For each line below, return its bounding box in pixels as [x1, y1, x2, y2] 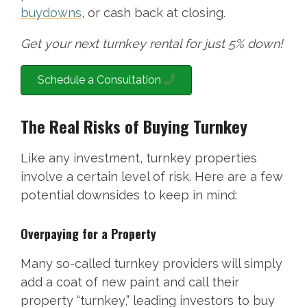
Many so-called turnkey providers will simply [21, 256, 282, 271]
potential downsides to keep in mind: [21, 188, 237, 203]
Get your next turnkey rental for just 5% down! [21, 36, 283, 51]
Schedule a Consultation [38, 73, 164, 87]
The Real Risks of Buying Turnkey [21, 114, 247, 139]
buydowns [21, 5, 82, 21]
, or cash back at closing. [82, 5, 225, 21]
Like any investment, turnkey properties [21, 151, 257, 166]
